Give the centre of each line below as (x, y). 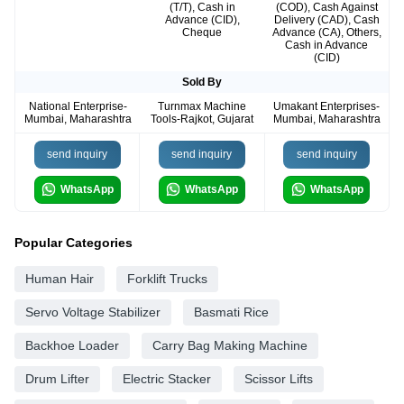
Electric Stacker (167, 378)
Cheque (202, 32)
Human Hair (60, 278)
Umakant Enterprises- (326, 106)
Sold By (202, 82)
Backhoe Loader (72, 345)
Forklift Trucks (167, 278)
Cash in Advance (326, 45)
